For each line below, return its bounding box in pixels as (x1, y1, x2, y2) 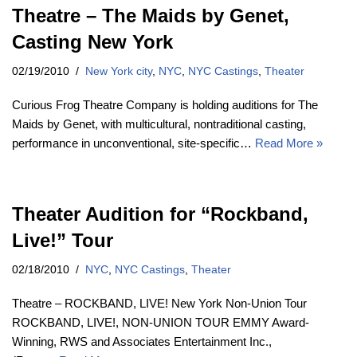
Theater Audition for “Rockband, (12, 202, 308, 225)
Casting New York (12, 30, 173, 53)
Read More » (255, 135, 323, 150)
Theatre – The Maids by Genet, (12, 4, 289, 26)
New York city (85, 65, 152, 77)
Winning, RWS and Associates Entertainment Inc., (12, 334, 272, 348)
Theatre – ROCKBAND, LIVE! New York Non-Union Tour (12, 296, 307, 310)
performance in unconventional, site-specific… (12, 135, 255, 150)
